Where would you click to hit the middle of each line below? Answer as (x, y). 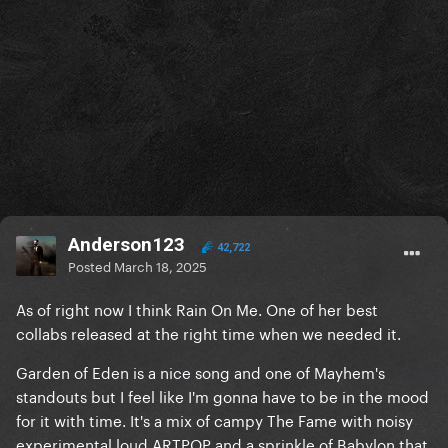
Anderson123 (126, 245)
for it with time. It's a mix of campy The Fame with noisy (214, 419)
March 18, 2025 (160, 265)
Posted (91, 265)
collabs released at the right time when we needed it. (208, 332)
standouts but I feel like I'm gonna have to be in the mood (222, 395)
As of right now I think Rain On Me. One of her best (197, 308)
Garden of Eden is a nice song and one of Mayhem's (200, 371)
